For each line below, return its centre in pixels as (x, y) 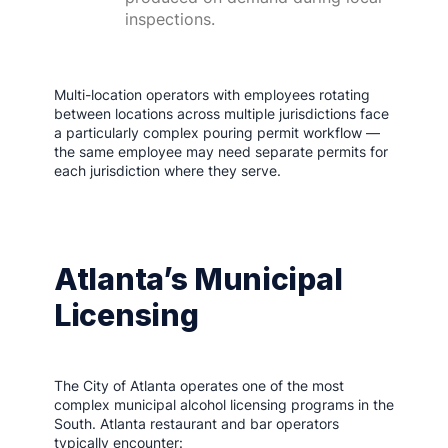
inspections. (170, 19)
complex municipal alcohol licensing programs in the (224, 404)
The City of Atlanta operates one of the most (199, 385)
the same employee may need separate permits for (221, 151)
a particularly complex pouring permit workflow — (217, 132)
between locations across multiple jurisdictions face (221, 113)
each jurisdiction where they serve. (167, 170)
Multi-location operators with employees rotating (212, 94)
